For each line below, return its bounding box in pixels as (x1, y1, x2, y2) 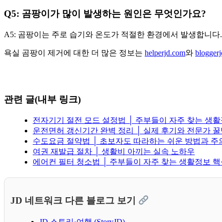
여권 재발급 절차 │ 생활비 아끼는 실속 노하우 (33, 147, 195, 156)
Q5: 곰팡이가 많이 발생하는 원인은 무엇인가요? (4, 8, 206, 19)
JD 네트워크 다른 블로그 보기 (10, 195, 138, 206)
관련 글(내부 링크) (4, 94, 81, 105)
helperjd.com (145, 48, 185, 57)
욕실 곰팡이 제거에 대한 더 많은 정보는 (4, 48, 145, 57)
